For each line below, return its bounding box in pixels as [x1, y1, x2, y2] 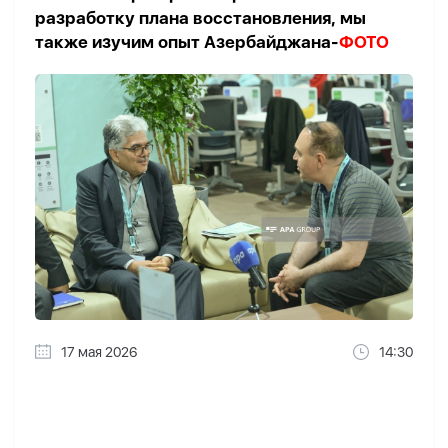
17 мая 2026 [61, 344, 137, 361]
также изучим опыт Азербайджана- [35, 31, 339, 52]
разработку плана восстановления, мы [35, 7, 366, 28]
